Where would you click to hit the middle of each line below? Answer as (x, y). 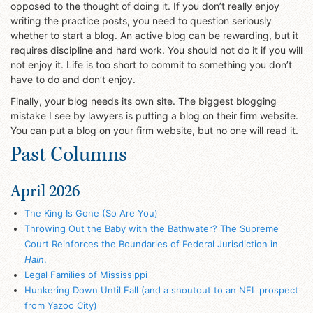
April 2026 (45, 191)
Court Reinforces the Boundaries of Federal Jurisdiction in (151, 244)
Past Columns (69, 154)
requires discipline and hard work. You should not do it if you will (156, 50)
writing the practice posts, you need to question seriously (141, 20)
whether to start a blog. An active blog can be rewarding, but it (154, 35)
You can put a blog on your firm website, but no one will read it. (154, 131)
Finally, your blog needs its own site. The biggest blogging (144, 101)
